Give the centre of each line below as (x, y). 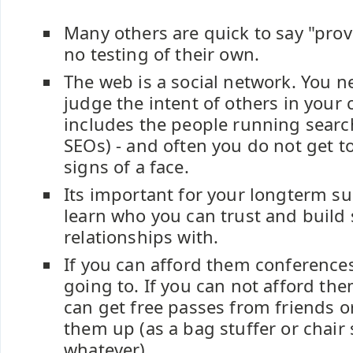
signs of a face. (126, 167)
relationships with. (141, 237)
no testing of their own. (162, 54)
